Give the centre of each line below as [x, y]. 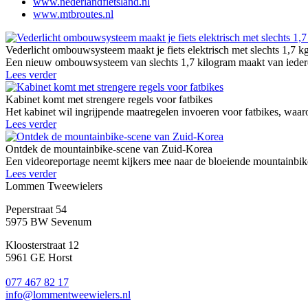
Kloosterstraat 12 [42, 245]
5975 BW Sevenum [48, 222]
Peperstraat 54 [36, 210]
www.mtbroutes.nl [73, 14]
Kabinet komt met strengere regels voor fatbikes [109, 100]
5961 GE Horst [39, 258]
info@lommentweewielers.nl [68, 295]
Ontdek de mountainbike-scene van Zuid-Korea [109, 149]
